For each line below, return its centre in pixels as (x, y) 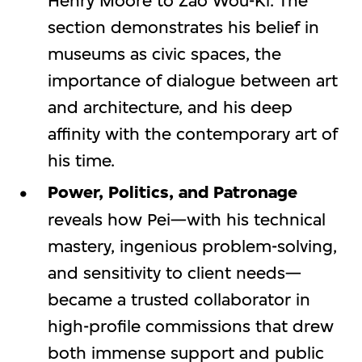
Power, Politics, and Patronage (172, 192)
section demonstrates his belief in (183, 27)
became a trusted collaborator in (179, 299)
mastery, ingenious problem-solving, (192, 246)
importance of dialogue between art (192, 81)
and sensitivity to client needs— (174, 272)
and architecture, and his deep (170, 107)
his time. (81, 161)
